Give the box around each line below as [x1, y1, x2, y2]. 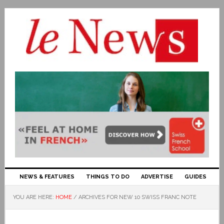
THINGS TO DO [85, 173, 129, 180]
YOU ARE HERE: [12, 193, 55, 200]
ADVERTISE [140, 173, 173, 180]
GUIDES [184, 173, 206, 180]
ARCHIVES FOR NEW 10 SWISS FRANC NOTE [76, 193, 196, 200]
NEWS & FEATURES [19, 173, 74, 180]
